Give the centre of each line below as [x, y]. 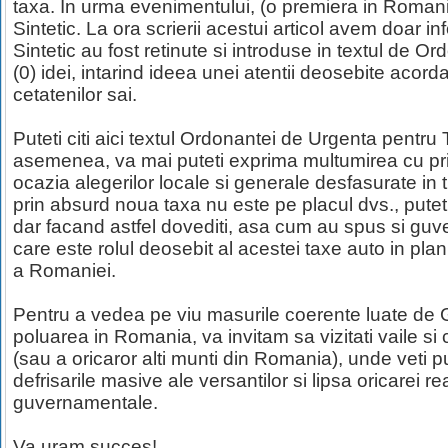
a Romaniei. [64, 270]
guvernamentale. [85, 402]
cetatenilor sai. [75, 94]
